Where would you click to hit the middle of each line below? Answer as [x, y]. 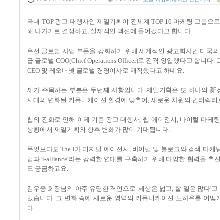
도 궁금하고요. [48, 169]
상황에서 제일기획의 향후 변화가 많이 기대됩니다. [98, 130]
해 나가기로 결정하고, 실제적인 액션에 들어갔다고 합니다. [110, 31]
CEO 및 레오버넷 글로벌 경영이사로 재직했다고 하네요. [106, 71]
